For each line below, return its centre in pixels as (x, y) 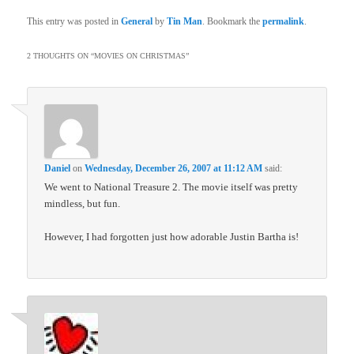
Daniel (58, 168)
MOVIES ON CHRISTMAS (140, 55)
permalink (284, 22)
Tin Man (185, 22)
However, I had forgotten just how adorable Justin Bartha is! (172, 236)
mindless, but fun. (83, 203)
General (137, 22)
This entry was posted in (74, 22)
